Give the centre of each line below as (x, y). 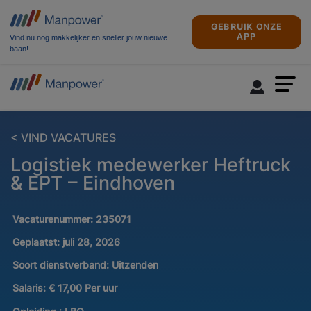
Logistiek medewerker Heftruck (151, 165)
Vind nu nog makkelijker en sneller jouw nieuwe (89, 38)
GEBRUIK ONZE (247, 27)
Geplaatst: (36, 242)
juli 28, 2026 (91, 242)
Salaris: (30, 288)
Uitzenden (135, 265)
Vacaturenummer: (54, 219)
